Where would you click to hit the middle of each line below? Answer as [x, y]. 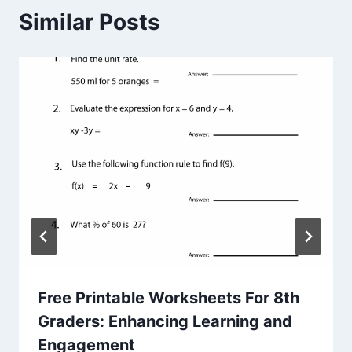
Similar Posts [90, 22]
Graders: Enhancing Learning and [165, 321]
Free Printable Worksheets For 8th [169, 297]
